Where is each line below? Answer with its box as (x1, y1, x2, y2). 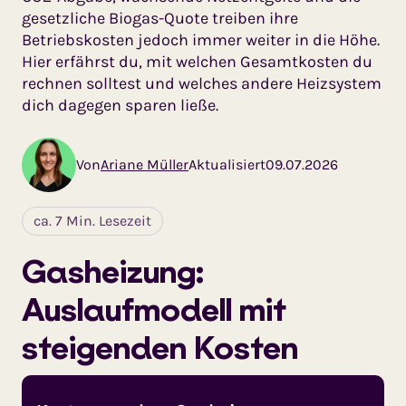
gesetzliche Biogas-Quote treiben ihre (22, 8, 298, 28)
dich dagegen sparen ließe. (22, 95, 218, 115)
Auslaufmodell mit (22, 288, 286, 330)
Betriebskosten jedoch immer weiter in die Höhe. (22, 30, 380, 50)
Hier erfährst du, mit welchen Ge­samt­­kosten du (22, 52, 372, 72)
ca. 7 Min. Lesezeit (34, 212, 151, 229)
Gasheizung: (22, 250, 204, 292)
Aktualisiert (188, 156, 266, 173)
